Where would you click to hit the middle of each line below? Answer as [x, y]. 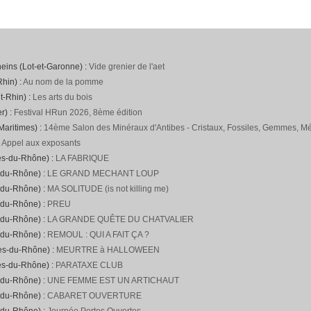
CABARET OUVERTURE [94, 296]
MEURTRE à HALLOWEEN [108, 250]
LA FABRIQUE [82, 158]
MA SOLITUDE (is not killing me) [108, 189]
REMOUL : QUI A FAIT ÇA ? [98, 235]
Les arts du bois [62, 97]
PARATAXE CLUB [89, 265]
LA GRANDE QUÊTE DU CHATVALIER [120, 219]
